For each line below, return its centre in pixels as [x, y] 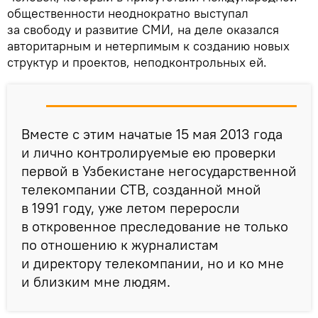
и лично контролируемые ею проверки [149, 152]
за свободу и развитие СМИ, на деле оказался [143, 29]
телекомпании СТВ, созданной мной [141, 189]
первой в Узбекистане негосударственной [159, 170]
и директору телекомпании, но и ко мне [153, 263]
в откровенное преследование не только [155, 226]
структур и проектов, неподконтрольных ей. [137, 62]
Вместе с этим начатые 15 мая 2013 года [152, 133]
